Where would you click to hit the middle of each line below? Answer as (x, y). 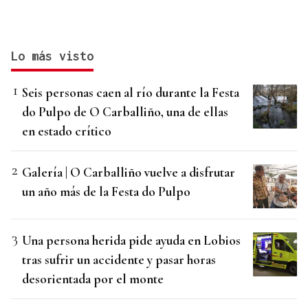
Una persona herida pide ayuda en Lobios (131, 241)
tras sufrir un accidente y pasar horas (119, 260)
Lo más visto (52, 56)
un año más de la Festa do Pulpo (106, 192)
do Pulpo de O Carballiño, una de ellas (125, 112)
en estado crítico (67, 131)
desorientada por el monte (93, 279)
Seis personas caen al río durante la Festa (131, 93)
